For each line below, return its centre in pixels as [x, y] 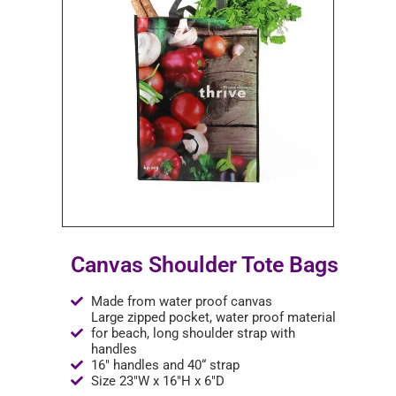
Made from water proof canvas [181, 301]
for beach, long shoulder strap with [193, 333]
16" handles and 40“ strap [165, 365]
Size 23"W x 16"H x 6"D [157, 381]
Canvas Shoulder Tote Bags [205, 265]
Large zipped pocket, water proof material [213, 317]
